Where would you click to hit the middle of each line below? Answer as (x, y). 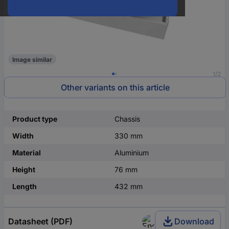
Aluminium (132, 153)
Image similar (32, 59)
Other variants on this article (115, 87)
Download (194, 221)
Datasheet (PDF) (40, 221)
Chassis (127, 119)
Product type (35, 119)
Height (24, 169)
